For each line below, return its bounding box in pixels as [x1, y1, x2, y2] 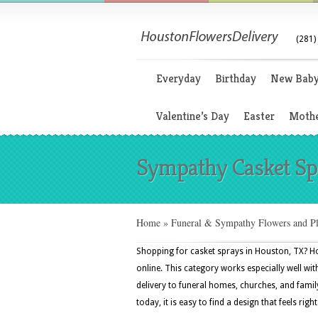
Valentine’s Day [156, 109, 229, 124]
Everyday [156, 71, 201, 86]
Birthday [215, 71, 256, 86]
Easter [243, 109, 275, 124]
